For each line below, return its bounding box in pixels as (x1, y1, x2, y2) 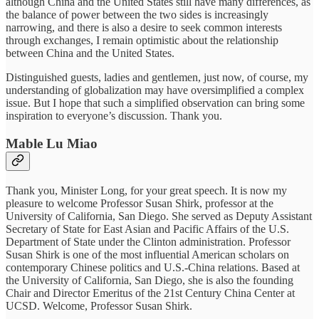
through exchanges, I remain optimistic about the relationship (6, 34, 278, 47)
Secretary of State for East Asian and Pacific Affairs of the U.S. (6, 222, 289, 235)
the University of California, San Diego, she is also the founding (6, 273, 293, 286)
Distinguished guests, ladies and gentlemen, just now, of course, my (6, 71, 308, 84)
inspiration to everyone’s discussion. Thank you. (6, 110, 222, 122)
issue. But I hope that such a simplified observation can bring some (6, 97, 305, 110)
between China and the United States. (6, 47, 174, 60)
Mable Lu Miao (6, 136, 98, 151)
